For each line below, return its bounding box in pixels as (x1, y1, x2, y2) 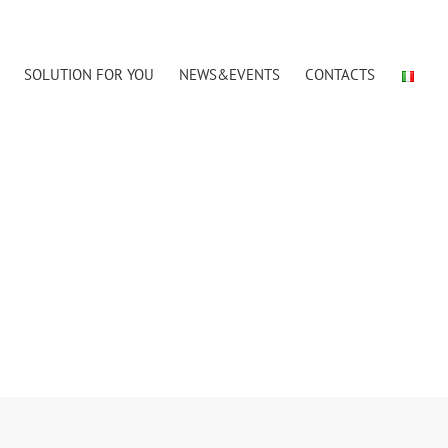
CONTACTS (305, 65, 375, 84)
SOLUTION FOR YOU (24, 65, 154, 84)
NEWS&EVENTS (179, 65, 280, 84)
